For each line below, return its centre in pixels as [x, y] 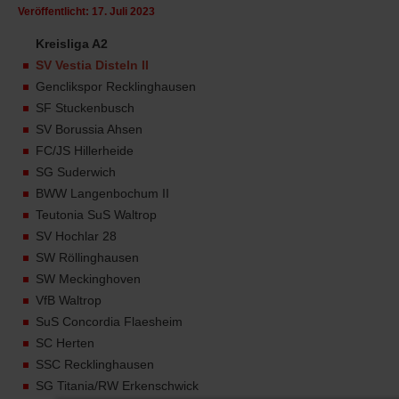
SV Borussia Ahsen [89, 129]
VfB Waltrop [69, 300]
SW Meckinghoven [88, 278]
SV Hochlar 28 [76, 236]
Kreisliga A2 [72, 43]
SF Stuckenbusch [85, 107]
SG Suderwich [76, 171]
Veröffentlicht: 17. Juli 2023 [86, 11]
